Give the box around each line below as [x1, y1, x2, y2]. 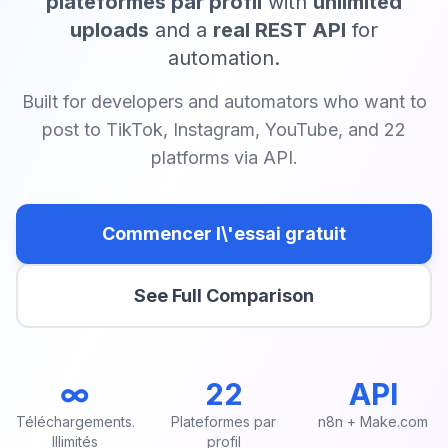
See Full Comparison [134, 285, 314, 306]
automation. [168, 46, 280, 70]
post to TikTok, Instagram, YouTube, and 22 [42, 119, 406, 140]
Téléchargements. [16, 413, 135, 430]
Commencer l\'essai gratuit [102, 223, 346, 244]
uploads [70, 18, 149, 42]
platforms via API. [150, 147, 298, 168]
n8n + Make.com [318, 413, 429, 430]
